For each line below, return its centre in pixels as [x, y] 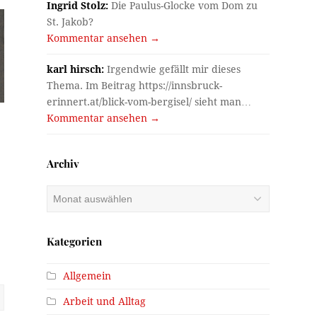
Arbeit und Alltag [105, 302]
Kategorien [75, 242]
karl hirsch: [76, 70]
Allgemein [87, 276]
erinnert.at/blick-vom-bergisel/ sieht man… [149, 102]
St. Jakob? [70, 22]
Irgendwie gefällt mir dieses [173, 70]
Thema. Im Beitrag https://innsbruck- [135, 86]
